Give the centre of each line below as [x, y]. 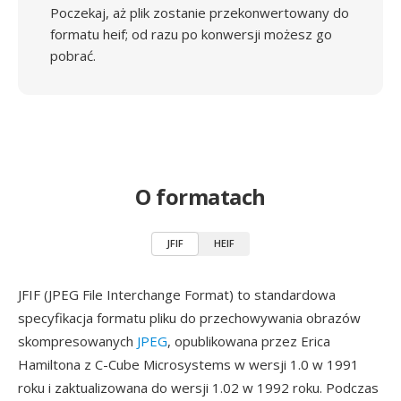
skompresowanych [77, 341]
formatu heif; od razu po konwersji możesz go [191, 34]
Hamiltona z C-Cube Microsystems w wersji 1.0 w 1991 [188, 364]
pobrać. [73, 55]
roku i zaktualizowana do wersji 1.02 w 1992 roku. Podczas [198, 388]
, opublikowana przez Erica [249, 341]
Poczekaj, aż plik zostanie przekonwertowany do [200, 13]
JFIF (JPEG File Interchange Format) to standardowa [177, 294]
